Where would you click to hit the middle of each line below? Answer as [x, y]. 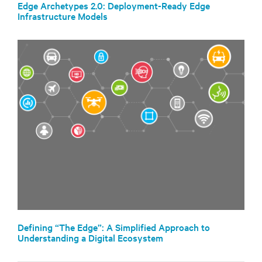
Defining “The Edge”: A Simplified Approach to [114, 227]
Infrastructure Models [63, 16]
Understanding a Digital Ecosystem [90, 238]
